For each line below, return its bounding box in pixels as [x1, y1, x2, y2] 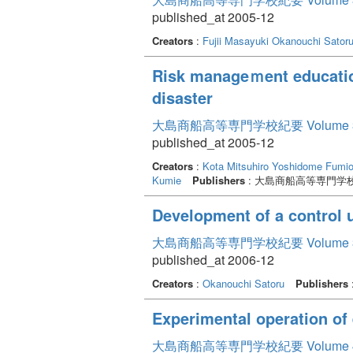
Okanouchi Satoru [203, 275, 284, 291]
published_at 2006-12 [152, 250, 274, 269]
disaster [152, 85, 213, 109]
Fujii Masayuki [203, 32, 269, 48]
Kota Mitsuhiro [203, 158, 269, 173]
